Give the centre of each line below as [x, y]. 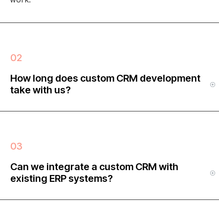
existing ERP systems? [62, 178]
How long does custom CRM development [105, 78]
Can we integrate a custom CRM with [94, 166]
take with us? [41, 90]
